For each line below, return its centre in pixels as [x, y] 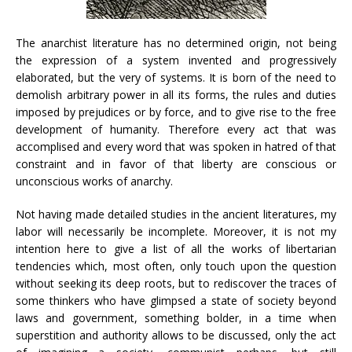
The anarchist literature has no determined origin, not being [176, 43]
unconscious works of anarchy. [94, 181]
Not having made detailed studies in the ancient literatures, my [176, 214]
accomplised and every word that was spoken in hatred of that [176, 147]
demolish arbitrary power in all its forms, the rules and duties [176, 95]
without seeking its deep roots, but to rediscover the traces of [176, 283]
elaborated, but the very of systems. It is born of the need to [176, 77]
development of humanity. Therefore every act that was [176, 129]
